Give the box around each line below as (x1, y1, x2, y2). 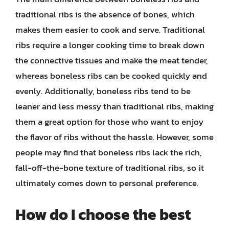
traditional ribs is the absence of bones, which (15, 8, 195, 21)
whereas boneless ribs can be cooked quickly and (15, 69, 207, 82)
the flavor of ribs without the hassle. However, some (15, 130, 214, 144)
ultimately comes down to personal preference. (15, 176, 198, 190)
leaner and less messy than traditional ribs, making (15, 100, 214, 113)
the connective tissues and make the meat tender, (15, 54, 208, 67)
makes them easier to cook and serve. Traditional (15, 23, 205, 36)
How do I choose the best (15, 202, 191, 226)
